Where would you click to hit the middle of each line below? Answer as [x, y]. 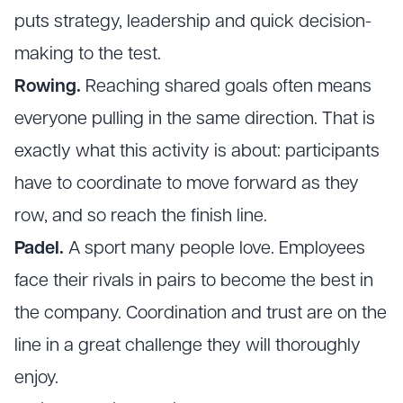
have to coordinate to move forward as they [187, 185]
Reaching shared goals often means [226, 88]
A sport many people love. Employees [215, 250]
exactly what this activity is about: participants [197, 152]
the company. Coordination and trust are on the [201, 314]
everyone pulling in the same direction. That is [195, 120]
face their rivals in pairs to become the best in [194, 282]
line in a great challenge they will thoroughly [188, 347]
